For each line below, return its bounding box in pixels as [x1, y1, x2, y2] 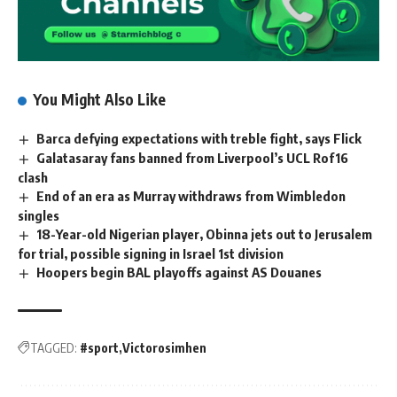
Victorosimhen [122, 339, 206, 355]
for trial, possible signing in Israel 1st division [18, 245, 284, 261]
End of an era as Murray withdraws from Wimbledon [36, 188, 346, 205]
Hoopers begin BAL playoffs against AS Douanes [36, 263, 323, 280]
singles [18, 206, 59, 223]
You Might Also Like [33, 90, 167, 110]
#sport [80, 339, 119, 355]
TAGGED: [30, 339, 77, 355]
